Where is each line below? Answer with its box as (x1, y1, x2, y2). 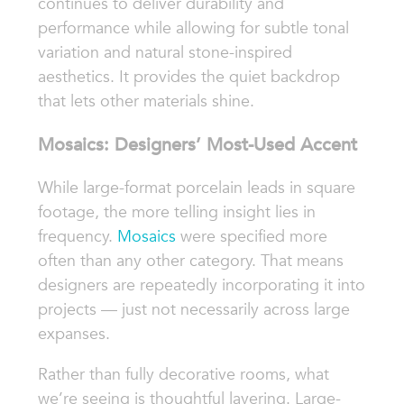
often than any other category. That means (37, 250, 344, 272)
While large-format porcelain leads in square (37, 177, 355, 199)
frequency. (37, 225, 117, 248)
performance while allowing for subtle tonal (37, 17, 349, 40)
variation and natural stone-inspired (37, 41, 292, 64)
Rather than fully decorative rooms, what (37, 363, 329, 386)
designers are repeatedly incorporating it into (37, 274, 365, 297)
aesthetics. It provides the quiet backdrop (37, 66, 340, 88)
